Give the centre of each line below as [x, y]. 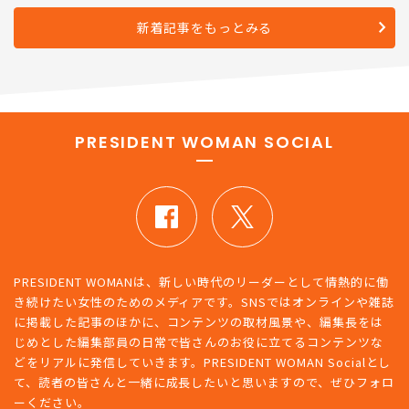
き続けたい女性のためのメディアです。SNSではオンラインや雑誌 [204, 360]
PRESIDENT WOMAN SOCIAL [204, 200]
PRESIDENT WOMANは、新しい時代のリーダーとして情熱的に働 [201, 340]
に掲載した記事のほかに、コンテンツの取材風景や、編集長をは [199, 380]
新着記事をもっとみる [204, 86]
